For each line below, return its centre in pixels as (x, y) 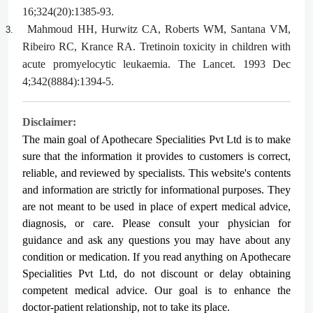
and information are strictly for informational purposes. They (156, 190)
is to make (267, 139)
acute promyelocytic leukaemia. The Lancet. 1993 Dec (156, 64)
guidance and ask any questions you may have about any (156, 240)
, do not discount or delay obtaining (202, 274)
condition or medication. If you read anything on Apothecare (156, 257)
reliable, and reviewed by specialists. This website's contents (156, 173)
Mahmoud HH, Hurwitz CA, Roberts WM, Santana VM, (159, 29)
